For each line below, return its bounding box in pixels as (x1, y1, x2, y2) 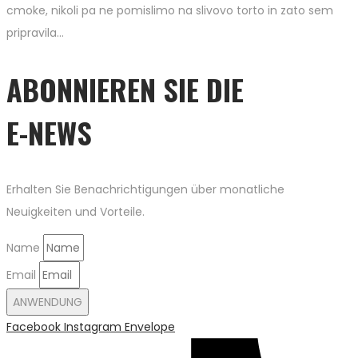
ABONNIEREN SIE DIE (6, 68, 244, 111)
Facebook (6, 319, 61, 336)
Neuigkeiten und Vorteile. (6, 204, 145, 221)
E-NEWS (6, 111, 92, 154)
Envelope (125, 319, 175, 336)
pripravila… (6, 25, 64, 42)
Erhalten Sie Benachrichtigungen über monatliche (6, 181, 284, 198)
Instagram (64, 319, 121, 336)
